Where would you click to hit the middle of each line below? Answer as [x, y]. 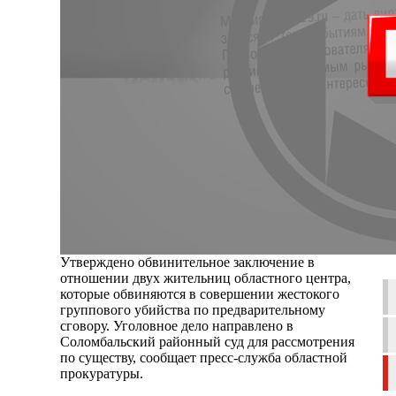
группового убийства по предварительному [193, 309]
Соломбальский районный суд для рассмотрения [207, 341]
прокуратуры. [102, 373]
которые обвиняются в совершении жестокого [200, 293]
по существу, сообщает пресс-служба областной [204, 357]
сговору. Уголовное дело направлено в [177, 325]
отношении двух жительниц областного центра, [206, 278]
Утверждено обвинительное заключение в [187, 262]
